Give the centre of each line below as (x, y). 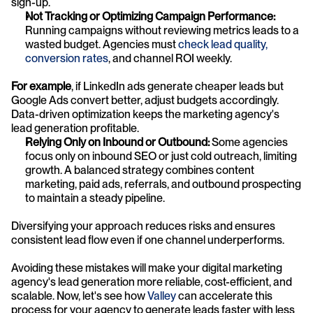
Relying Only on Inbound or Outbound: (117, 142)
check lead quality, (223, 44)
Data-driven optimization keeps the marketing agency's (145, 114)
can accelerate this (224, 296)
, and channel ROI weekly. (171, 58)
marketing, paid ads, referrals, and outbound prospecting (163, 184)
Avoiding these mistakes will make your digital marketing (147, 268)
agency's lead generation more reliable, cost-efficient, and (152, 282)
